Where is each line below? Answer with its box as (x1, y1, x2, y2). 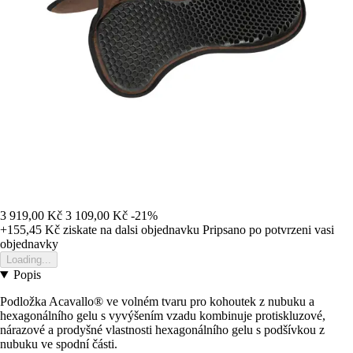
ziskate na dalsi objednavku (60, 223, 199, 237)
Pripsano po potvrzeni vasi (203, 223, 334, 237)
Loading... (6, 254, 51, 266)
